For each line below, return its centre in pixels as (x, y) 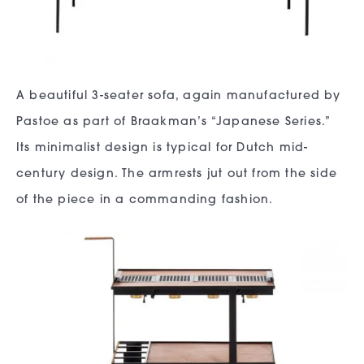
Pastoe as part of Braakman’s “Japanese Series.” (173, 123)
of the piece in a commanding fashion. (145, 201)
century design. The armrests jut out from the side (177, 175)
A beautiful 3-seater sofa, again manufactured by (179, 97)
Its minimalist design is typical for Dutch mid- (162, 149)
